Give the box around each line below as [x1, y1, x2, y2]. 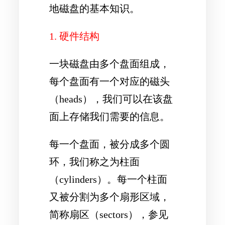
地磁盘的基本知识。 [49, 3, 140, 14]
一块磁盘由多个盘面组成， [49, 58, 170, 69]
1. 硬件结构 [49, 30, 99, 42]
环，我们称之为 [49, 156, 120, 168]
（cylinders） [49, 174, 107, 185]
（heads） [49, 93, 92, 104]
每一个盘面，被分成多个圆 [49, 139, 170, 150]
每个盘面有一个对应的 [49, 75, 150, 87]
